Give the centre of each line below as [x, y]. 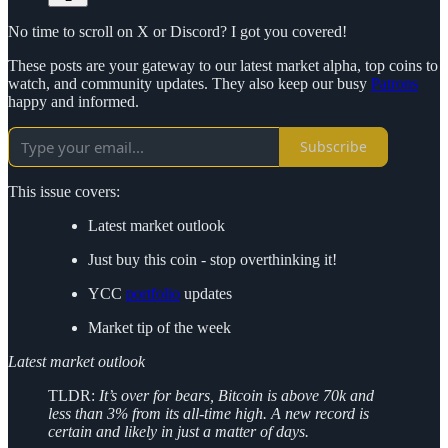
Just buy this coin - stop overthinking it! [212, 259]
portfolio [153, 293]
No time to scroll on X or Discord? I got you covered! [177, 31]
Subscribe [333, 147]
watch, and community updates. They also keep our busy [189, 83]
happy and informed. [73, 101]
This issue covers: [64, 191]
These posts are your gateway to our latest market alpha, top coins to [223, 65]
